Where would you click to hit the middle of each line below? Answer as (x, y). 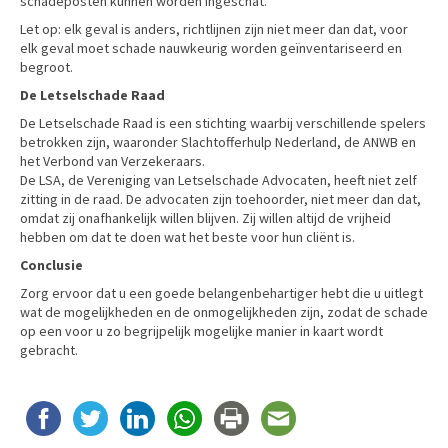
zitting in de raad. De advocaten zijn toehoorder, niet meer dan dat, (220, 198)
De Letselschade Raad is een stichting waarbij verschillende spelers (223, 122)
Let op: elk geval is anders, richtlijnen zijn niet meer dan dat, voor (214, 28)
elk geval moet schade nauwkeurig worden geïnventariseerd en (211, 47)
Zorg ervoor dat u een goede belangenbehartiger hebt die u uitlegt (221, 292)
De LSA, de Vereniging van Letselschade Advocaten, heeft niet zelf (218, 179)
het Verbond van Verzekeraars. (112, 160)
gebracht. (49, 349)
